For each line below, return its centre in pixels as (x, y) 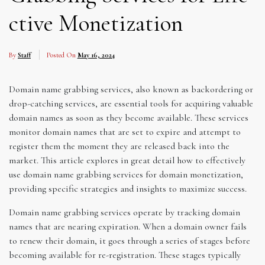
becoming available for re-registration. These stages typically (125, 255)
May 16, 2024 (96, 55)
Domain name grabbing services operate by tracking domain (125, 212)
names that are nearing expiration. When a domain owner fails (128, 226)
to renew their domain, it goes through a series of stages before (130, 240)
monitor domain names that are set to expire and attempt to (125, 132)
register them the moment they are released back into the (119, 146)
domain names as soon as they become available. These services (129, 117)
